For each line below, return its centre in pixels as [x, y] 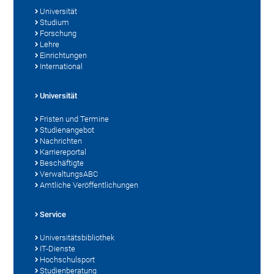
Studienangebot [67, 130]
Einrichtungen [64, 55]
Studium [55, 22]
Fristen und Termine [75, 119]
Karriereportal [63, 152]
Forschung [58, 33]
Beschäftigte [62, 163]
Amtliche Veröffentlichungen [89, 185]
